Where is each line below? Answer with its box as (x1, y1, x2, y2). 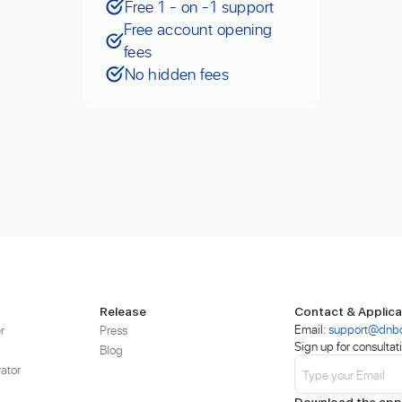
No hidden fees (124, 63, 230, 85)
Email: (294, 320, 326, 337)
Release (100, 304, 147, 319)
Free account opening (123, 18, 273, 40)
